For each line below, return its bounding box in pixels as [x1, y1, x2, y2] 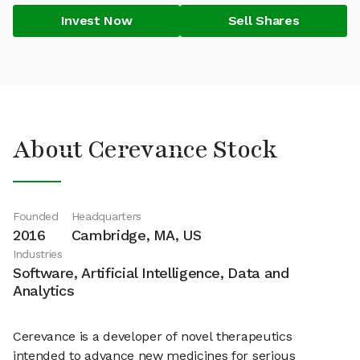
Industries [13, 247, 63, 260]
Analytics [13, 282, 75, 299]
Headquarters [71, 210, 141, 223]
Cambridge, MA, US [71, 227, 202, 243]
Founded [13, 210, 59, 223]
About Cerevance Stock [13, 133, 278, 166]
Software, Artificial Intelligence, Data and [13, 264, 289, 281]
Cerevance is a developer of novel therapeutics [13, 329, 292, 344]
